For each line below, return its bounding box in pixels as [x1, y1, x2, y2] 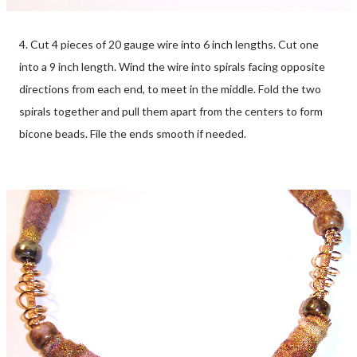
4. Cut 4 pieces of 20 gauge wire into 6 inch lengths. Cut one [19, 37, 319, 51]
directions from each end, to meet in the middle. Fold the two [19, 81, 321, 96]
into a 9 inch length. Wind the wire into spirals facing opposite [19, 59, 325, 73]
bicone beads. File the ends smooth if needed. [19, 126, 246, 140]
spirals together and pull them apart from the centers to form [19, 104, 323, 118]
